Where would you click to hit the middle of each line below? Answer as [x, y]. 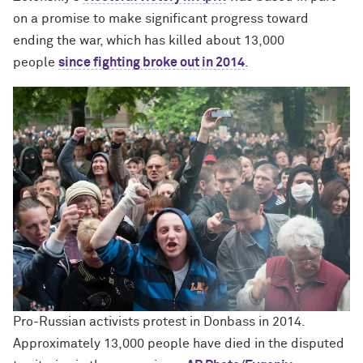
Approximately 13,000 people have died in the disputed [179, 343]
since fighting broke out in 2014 [152, 62]
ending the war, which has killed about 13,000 [149, 41]
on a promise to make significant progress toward [161, 19]
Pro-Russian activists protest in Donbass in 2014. [159, 321]
